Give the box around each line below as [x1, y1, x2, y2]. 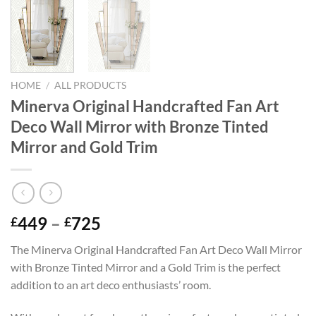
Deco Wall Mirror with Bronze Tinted [11, 116, 269, 136]
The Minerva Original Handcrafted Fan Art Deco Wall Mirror [11, 243, 302, 257]
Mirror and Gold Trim [11, 137, 158, 157]
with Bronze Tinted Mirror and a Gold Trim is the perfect [11, 260, 281, 274]
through [100, 263, 162, 284]
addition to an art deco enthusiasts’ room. [11, 278, 211, 292]
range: [100, 229, 148, 250]
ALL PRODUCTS [54, 80, 127, 92]
